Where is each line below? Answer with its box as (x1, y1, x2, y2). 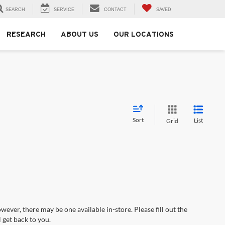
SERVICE (54, 7, 74, 13)
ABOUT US (61, 30, 98, 39)
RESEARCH (7, 30, 46, 39)
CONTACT (104, 7, 127, 13)
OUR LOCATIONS (114, 30, 174, 39)
